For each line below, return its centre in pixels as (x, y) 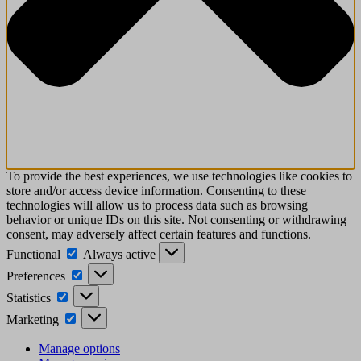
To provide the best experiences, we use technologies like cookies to (179, 176)
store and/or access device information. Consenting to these (156, 191)
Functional (33, 255)
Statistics (29, 298)
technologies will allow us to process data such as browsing (157, 205)
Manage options (79, 349)
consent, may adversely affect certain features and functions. (159, 234)
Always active (121, 255)
